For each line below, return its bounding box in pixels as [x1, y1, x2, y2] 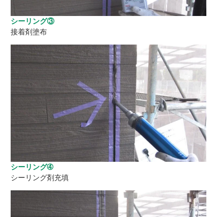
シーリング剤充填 [11, 173, 69, 182]
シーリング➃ [11, 162, 54, 171]
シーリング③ [11, 16, 55, 25]
